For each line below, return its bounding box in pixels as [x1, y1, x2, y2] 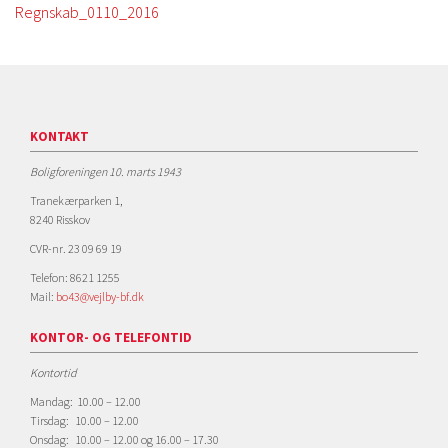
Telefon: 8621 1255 [30, 270, 120, 285]
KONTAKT [30, 128, 89, 145]
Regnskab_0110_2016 [15, 2, 159, 22]
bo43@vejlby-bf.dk [56, 289, 144, 304]
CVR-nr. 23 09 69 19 [30, 241, 122, 256]
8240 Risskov [30, 212, 90, 227]
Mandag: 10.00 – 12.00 [30, 394, 141, 409]
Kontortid [30, 365, 77, 380]
